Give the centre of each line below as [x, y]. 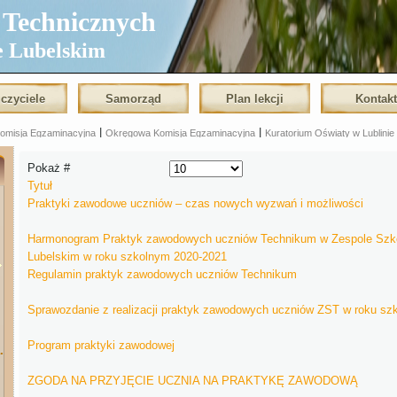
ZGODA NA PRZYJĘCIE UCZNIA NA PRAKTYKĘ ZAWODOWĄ [193, 381]
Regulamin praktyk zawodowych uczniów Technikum [162, 275]
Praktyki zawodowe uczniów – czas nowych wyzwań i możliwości [195, 204]
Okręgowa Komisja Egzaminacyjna [181, 133]
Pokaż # [49, 168]
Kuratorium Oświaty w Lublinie [330, 133]
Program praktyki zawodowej [101, 346]
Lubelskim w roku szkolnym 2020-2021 [127, 257]
